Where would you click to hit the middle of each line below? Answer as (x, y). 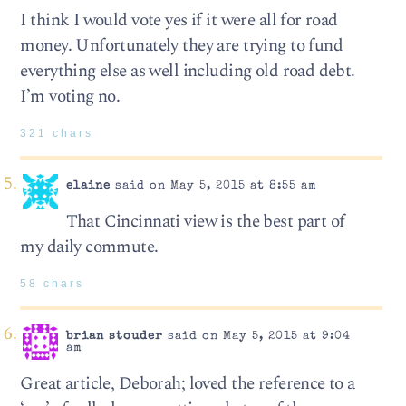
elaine (88, 187)
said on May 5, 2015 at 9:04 (256, 337)
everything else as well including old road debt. (188, 72)
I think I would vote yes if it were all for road (179, 21)
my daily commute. (89, 247)
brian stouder (114, 337)
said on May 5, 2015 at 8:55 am (213, 187)
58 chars (53, 283)
